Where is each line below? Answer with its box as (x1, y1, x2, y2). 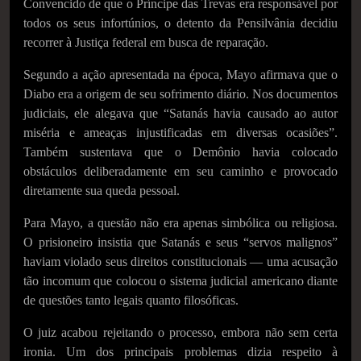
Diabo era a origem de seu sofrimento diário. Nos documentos (23, 87, 338, 101)
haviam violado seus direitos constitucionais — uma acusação (23, 255, 338, 268)
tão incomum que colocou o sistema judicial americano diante (23, 274, 338, 288)
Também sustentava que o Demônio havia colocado (23, 145, 338, 159)
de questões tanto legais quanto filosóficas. (23, 293, 239, 307)
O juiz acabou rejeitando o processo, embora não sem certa (23, 326, 338, 339)
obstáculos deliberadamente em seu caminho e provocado (23, 164, 338, 178)
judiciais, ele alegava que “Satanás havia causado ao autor (23, 106, 338, 120)
